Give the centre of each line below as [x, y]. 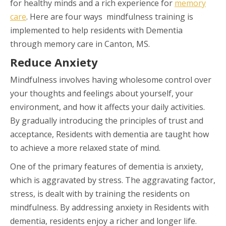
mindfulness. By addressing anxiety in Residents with [109, 207]
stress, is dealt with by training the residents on [100, 193]
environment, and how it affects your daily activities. [107, 107]
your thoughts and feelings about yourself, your [102, 93]
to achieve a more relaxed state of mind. [85, 148]
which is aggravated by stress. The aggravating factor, [113, 180]
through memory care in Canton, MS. [80, 44]
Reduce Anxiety [54, 62]
